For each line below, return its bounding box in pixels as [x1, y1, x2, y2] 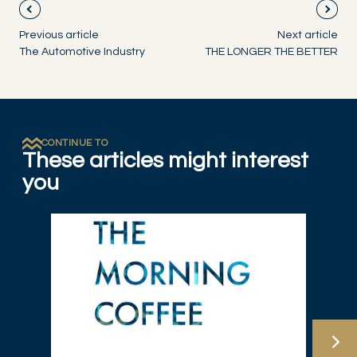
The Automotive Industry [19, 46, 145, 58]
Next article [277, 29, 338, 41]
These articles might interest [22, 149, 308, 173]
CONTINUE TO [41, 138, 108, 149]
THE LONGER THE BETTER [205, 46, 338, 58]
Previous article [19, 29, 99, 41]
